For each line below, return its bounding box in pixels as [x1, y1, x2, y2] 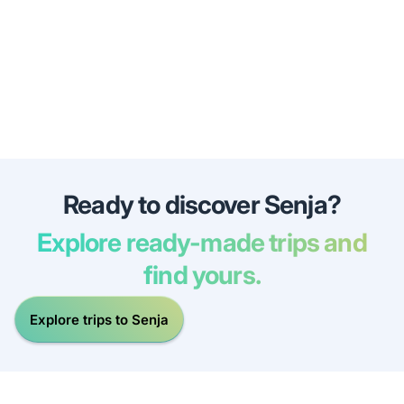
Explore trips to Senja [30, 310, 169, 328]
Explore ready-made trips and [37, 227, 367, 259]
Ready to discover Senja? [63, 189, 341, 221]
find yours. [143, 260, 261, 291]
